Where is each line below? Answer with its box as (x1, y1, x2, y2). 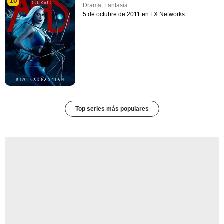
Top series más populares (75, 105, 149, 113)
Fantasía (104, 1, 128, 9)
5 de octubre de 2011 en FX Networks (83, 10, 185, 18)
